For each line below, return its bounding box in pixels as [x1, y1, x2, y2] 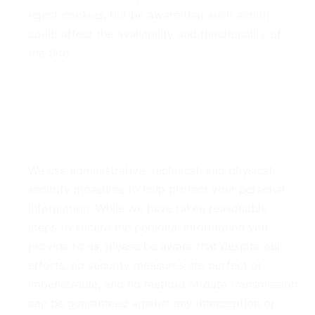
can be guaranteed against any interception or [28, 295, 275, 310]
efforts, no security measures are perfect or [28, 257, 262, 272]
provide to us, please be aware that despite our [28, 238, 281, 253]
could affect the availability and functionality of [28, 26, 281, 41]
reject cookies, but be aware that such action [28, 7, 269, 22]
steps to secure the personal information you [28, 219, 268, 234]
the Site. [28, 45, 72, 60]
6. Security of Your [28, 93, 202, 117]
